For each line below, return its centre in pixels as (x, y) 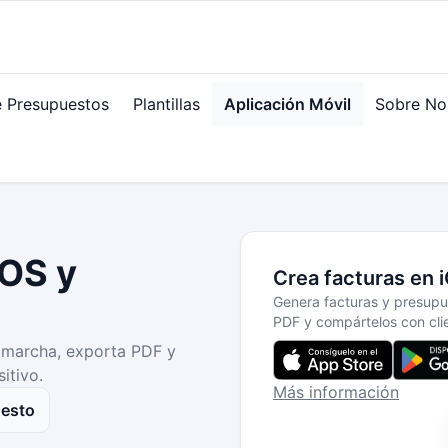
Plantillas (166, 104)
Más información (336, 392)
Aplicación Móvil (287, 104)
